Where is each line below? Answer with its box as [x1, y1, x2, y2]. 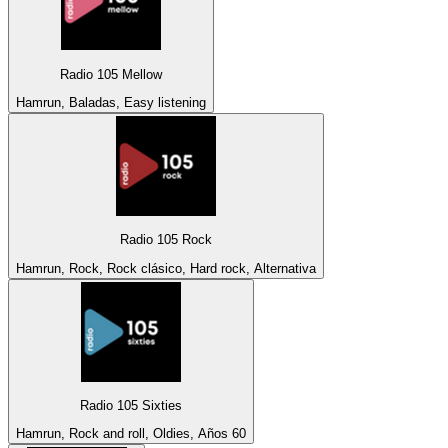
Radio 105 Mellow [60, 66, 162, 82]
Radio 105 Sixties [80, 397, 182, 413]
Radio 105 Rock [120, 232, 212, 248]
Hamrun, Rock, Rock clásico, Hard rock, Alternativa [16, 260, 316, 276]
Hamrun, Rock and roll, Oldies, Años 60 [16, 426, 246, 442]
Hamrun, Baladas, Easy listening [16, 95, 206, 110]
